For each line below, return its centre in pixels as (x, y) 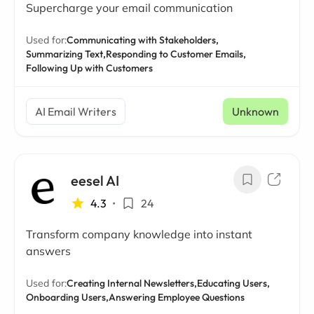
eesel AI (95, 180)
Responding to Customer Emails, (176, 54)
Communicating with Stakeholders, (143, 40)
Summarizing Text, (66, 54)
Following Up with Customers (89, 68)
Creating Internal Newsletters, (132, 283)
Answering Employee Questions (177, 297)
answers (48, 251)
